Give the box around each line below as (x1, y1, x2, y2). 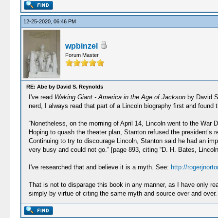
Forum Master (65, 52, 99, 58)
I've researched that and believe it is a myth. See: (28, 163, 171, 171)
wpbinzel (65, 42, 98, 50)
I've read (28, 93, 54, 101)
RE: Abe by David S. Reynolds (26, 84, 103, 90)
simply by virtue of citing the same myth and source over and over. (28, 190, 217, 197)
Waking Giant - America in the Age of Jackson (54, 93, 185, 101)
